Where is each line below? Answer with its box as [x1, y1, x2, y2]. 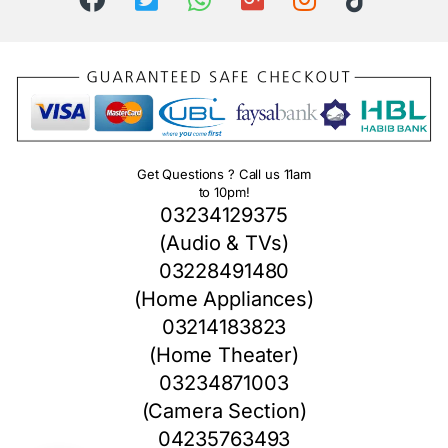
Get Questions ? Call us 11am [136, 165, 312, 182]
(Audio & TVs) [159, 230, 289, 255]
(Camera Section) [141, 398, 307, 423]
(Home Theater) [148, 342, 300, 367]
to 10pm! [198, 183, 250, 200]
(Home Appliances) [134, 286, 314, 311]
